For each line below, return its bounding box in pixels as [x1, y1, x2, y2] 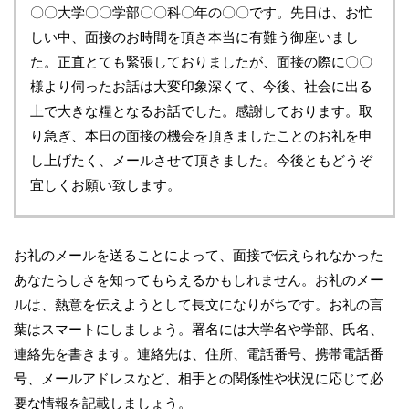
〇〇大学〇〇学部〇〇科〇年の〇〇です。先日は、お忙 [30, 4, 372, 22]
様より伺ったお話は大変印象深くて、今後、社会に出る [30, 78, 372, 96]
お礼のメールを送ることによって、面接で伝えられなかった [14, 246, 383, 265]
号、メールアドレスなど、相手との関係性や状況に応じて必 [14, 370, 383, 388]
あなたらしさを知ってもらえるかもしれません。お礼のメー [14, 271, 383, 289]
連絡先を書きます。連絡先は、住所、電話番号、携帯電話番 [14, 345, 383, 363]
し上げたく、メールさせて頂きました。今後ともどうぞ [30, 152, 372, 170]
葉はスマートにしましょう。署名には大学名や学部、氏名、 [14, 320, 383, 339]
